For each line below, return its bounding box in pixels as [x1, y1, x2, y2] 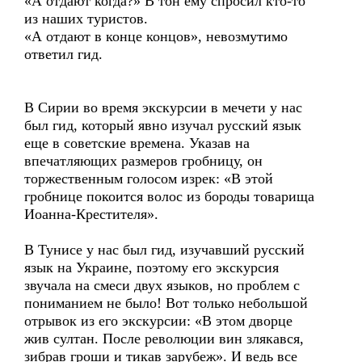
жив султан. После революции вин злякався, [24, 330, 304, 347]
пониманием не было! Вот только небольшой [24, 295, 308, 311]
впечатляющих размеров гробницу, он [24, 153, 263, 169]
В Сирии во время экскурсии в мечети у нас [24, 99, 302, 116]
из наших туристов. [24, 11, 148, 27]
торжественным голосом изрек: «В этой [24, 170, 273, 187]
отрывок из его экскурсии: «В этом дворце [24, 313, 293, 329]
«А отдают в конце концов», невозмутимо [24, 28, 288, 44]
